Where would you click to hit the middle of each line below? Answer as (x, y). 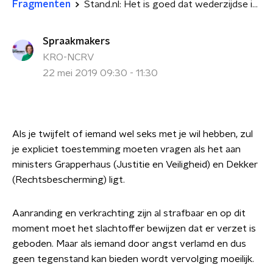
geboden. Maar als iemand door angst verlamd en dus (129, 244)
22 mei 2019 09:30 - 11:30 (100, 73)
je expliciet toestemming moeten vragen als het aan (126, 149)
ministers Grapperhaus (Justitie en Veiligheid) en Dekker (135, 165)
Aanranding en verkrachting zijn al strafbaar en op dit (129, 213)
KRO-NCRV (68, 57)
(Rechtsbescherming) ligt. (69, 180)
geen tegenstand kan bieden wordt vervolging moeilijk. (133, 259)
